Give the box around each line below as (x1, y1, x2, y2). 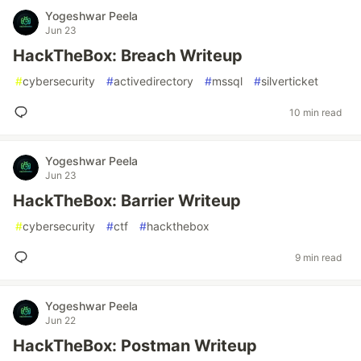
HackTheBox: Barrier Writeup (13, 191, 241, 210)
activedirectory (114, 74, 193, 88)
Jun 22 (45, 314, 76, 326)
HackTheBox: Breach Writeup (13, 46, 243, 65)
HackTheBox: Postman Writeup (13, 336, 257, 355)
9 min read (295, 251, 342, 263)
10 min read (289, 106, 342, 118)
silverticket (261, 74, 318, 88)
